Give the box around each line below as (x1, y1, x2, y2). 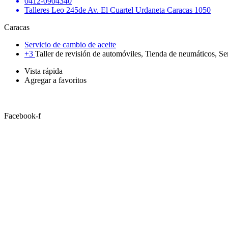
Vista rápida (24, 67, 63, 76)
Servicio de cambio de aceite (24, 40, 116, 49)
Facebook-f (4, 111, 41, 121)
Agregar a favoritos (24, 76, 87, 85)
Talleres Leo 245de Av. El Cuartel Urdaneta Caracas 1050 (24, 6, 211, 15)
